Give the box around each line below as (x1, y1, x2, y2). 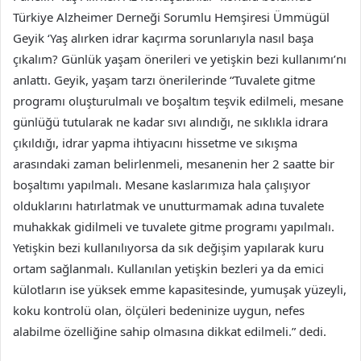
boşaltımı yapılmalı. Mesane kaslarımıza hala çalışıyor (13, 176, 310, 193)
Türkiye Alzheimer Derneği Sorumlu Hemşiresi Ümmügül (13, 8, 330, 25)
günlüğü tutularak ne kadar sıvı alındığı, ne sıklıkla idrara (13, 113, 328, 130)
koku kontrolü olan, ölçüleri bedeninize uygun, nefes (13, 301, 305, 318)
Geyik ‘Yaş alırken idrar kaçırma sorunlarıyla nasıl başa (13, 29, 313, 46)
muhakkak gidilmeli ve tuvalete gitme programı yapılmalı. (13, 218, 338, 234)
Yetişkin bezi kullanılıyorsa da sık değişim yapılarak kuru (13, 239, 324, 255)
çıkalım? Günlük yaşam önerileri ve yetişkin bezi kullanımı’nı (13, 50, 346, 67)
